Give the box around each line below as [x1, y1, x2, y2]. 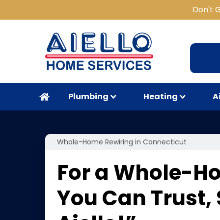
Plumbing [68, 91, 109, 102]
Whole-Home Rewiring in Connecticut [57, 137, 187, 147]
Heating [143, 91, 178, 102]
